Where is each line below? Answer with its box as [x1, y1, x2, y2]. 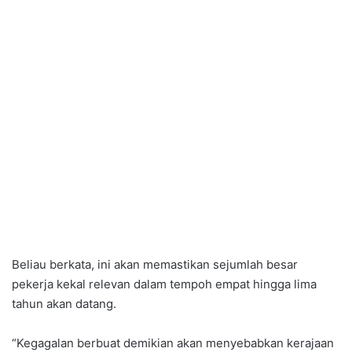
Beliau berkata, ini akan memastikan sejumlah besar [12, 257, 298, 273]
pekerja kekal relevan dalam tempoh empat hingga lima [12, 277, 317, 292]
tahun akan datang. [12, 296, 116, 312]
